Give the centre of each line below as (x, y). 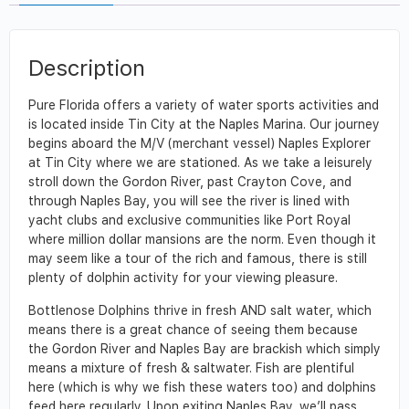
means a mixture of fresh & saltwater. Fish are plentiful (191, 367)
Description (87, 68)
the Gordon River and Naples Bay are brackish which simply (204, 348)
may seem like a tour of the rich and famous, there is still (198, 259)
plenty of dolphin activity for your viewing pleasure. (183, 278)
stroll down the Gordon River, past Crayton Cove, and (190, 182)
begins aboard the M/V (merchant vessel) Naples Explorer (199, 144)
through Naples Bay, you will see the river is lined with (189, 201)
